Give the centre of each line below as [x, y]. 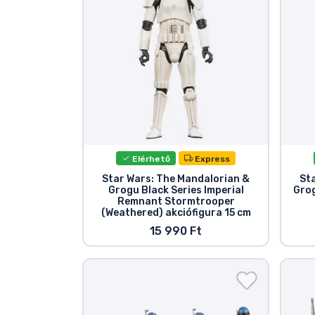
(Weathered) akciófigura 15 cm [176, 213]
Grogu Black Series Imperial [176, 191]
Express [212, 159]
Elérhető [150, 159]
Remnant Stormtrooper [176, 202]
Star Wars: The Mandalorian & [176, 179]
